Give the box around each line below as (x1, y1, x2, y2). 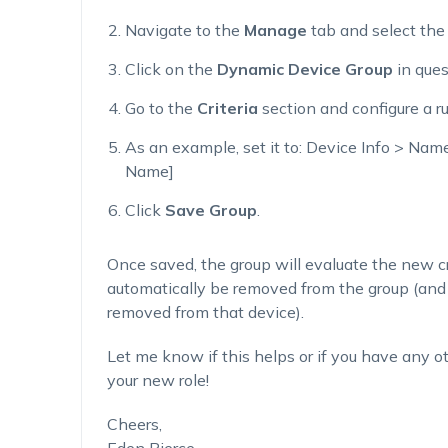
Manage (243, 20, 307, 40)
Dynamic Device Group (216, 59, 393, 79)
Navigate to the (124, 20, 244, 40)
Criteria (196, 98, 258, 118)
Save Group (164, 200, 257, 220)
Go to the (124, 98, 197, 118)
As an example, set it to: (124, 137, 306, 157)
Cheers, (106, 414, 162, 434)
